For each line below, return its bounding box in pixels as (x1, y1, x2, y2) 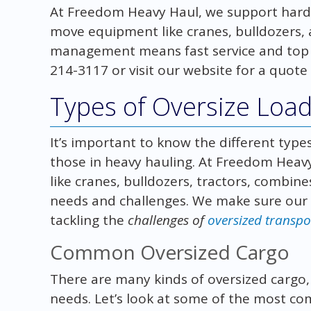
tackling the (49, 210, 128, 229)
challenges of (127, 210, 208, 229)
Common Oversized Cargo (49, 238, 289, 265)
